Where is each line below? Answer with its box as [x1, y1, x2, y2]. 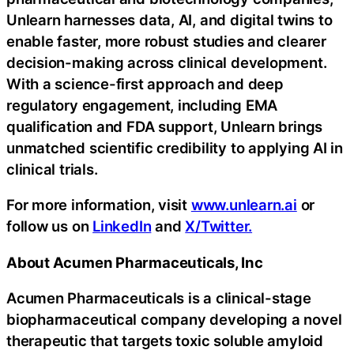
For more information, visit [6, 196, 191, 214]
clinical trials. [6, 160, 98, 178]
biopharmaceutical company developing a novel [6, 311, 342, 329]
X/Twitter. [185, 217, 253, 235]
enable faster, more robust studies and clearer [6, 32, 326, 50]
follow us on [6, 217, 93, 235]
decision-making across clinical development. [6, 53, 327, 71]
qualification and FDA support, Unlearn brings [6, 117, 323, 135]
